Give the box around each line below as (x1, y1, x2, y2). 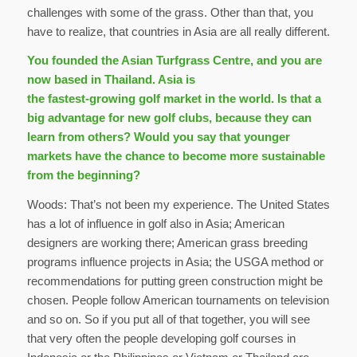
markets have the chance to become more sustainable (26, 149, 325, 163)
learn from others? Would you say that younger (26, 130, 290, 144)
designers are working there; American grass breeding (26, 236, 308, 250)
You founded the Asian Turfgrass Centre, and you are (26, 53, 322, 68)
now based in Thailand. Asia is (26, 73, 195, 87)
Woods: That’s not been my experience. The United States (26, 198, 330, 212)
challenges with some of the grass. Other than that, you (26, 5, 313, 19)
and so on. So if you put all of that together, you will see (26, 312, 310, 327)
